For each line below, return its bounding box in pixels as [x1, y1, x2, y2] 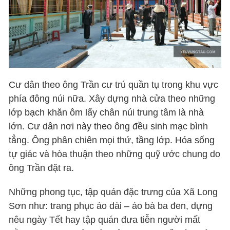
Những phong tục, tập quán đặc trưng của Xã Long [9, 187, 218, 198]
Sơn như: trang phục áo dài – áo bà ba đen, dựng [9, 201, 213, 212]
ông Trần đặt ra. [9, 163, 74, 174]
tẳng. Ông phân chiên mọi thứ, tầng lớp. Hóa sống [9, 135, 215, 146]
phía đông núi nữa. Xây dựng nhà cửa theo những [9, 93, 216, 104]
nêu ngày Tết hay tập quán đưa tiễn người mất [9, 215, 201, 225]
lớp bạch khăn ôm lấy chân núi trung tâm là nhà [9, 107, 204, 118]
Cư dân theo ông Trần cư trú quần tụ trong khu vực [9, 80, 219, 90]
